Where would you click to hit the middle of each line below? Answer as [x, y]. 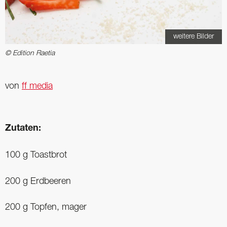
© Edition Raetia [30, 54]
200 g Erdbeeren [38, 181]
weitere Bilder [194, 37]
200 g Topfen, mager [46, 207]
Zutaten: [23, 129]
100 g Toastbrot [36, 155]
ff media [37, 86]
